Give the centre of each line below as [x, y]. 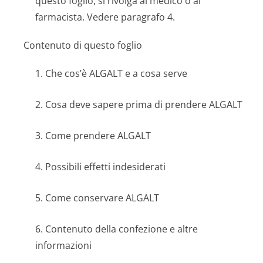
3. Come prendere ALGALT [93, 136]
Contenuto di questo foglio [83, 45]
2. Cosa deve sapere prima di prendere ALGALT [139, 104]
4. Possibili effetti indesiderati [100, 167]
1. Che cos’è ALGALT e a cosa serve [111, 73]
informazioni [63, 245]
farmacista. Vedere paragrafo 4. [105, 17]
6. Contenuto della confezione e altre [117, 229]
